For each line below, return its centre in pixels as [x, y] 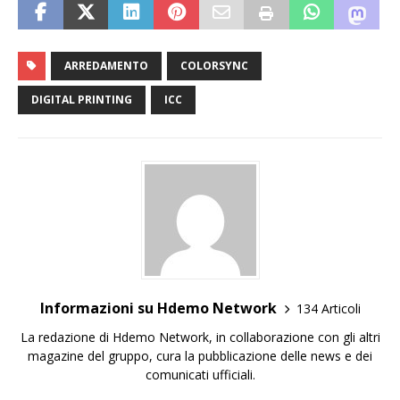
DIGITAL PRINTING [82, 100]
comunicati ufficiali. [200, 375]
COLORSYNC [214, 66]
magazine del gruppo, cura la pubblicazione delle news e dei [200, 356]
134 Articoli [328, 308]
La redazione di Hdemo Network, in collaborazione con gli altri [200, 337]
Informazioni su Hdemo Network [158, 308]
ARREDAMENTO [106, 66]
